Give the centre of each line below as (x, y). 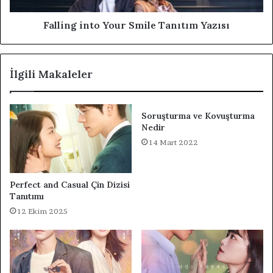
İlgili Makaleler (51, 74)
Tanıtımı (27, 196)
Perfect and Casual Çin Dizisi (70, 184)
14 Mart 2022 (174, 142)
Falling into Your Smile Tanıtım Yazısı (136, 25)
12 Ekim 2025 (43, 211)
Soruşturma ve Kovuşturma (198, 115)
